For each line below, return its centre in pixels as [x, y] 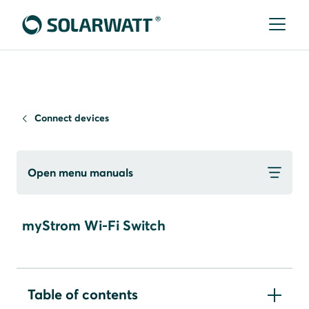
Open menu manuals [80, 172]
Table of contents [83, 294]
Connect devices [72, 118]
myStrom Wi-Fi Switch [94, 225]
